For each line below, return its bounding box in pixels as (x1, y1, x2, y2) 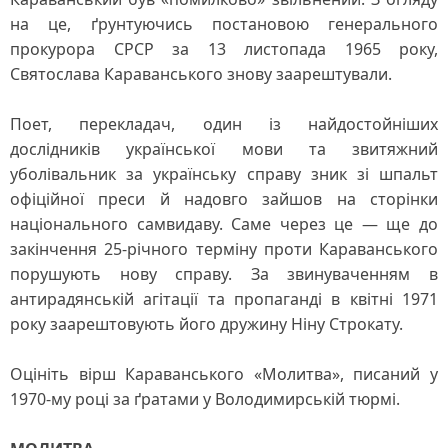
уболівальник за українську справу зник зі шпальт (10, 163, 438, 185)
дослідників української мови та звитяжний (10, 138, 438, 160)
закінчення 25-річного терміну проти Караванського (10, 238, 438, 260)
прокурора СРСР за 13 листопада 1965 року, (10, 38, 438, 60)
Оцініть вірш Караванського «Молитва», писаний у (10, 363, 438, 385)
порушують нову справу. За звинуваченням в (10, 263, 438, 285)
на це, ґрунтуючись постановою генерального (10, 13, 438, 35)
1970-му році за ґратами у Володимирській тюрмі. (10, 388, 400, 410)
